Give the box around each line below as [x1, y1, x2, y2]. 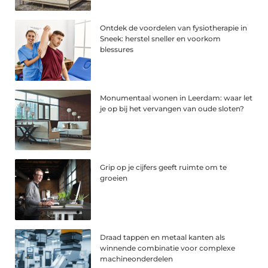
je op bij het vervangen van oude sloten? [100, 103, 245, 113]
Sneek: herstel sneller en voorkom [100, 33, 221, 43]
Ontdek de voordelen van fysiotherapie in [100, 23, 248, 32]
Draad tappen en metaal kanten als [100, 233, 226, 242]
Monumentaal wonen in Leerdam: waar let [100, 93, 253, 102]
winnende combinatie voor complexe [100, 243, 236, 253]
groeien [100, 173, 128, 183]
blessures [100, 44, 134, 54]
